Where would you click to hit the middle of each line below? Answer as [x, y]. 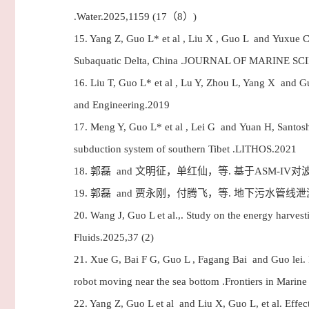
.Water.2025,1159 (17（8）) [135, 17]
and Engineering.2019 [122, 105]
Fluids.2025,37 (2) [114, 237]
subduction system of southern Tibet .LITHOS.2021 [185, 149]
